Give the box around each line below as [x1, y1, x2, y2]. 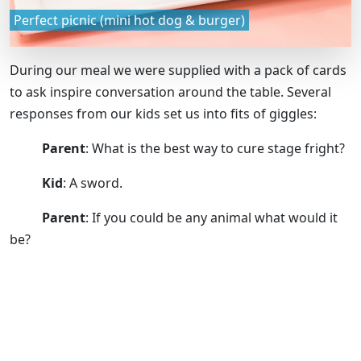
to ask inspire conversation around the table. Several [10, 83, 331, 102]
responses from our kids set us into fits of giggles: [10, 105, 317, 123]
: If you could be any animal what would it [85, 209, 338, 227]
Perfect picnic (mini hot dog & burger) [14, 11, 245, 30]
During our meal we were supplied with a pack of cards [10, 61, 346, 80]
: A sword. [63, 174, 122, 193]
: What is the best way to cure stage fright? [85, 139, 345, 158]
